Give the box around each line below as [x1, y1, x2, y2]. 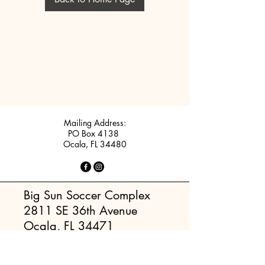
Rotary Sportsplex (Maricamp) [33, 240, 157, 254]
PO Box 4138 [68, 128, 121, 139]
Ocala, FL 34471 [24, 218, 114, 234]
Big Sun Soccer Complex [24, 188, 150, 203]
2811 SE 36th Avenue [24, 203, 137, 218]
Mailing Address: [63, 117, 126, 128]
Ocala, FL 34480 [63, 138, 127, 150]
